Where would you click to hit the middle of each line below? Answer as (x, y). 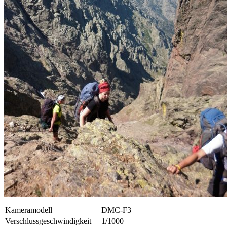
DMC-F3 (116, 210)
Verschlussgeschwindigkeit (48, 221)
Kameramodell (29, 210)
